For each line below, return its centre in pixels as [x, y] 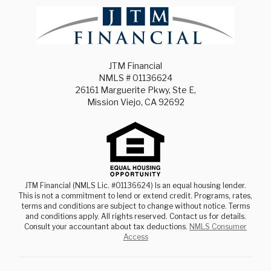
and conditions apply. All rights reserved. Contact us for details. [135, 217]
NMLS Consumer [218, 227]
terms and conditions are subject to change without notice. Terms [135, 206]
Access [135, 237]
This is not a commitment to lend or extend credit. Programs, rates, [135, 196]
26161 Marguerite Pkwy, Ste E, [135, 90]
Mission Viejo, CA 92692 [135, 102]
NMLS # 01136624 [135, 78]
